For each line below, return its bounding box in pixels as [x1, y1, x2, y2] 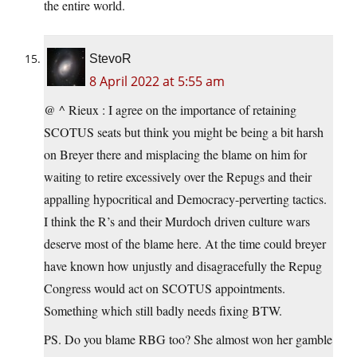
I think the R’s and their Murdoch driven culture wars [44, 213, 310, 230]
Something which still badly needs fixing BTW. [44, 302, 282, 320]
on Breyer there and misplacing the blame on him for [44, 146, 307, 163]
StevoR [89, 52, 131, 66]
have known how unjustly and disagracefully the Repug [44, 257, 322, 275]
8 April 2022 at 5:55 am [89, 73, 225, 91]
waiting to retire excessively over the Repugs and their [44, 168, 312, 186]
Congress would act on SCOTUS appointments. [44, 280, 285, 297]
